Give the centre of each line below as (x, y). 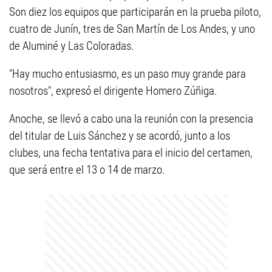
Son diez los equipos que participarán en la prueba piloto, (135, 12)
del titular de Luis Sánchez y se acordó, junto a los (120, 136)
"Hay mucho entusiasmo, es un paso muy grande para (127, 74)
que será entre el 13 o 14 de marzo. (87, 170)
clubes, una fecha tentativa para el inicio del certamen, (131, 153)
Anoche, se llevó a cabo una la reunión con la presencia (131, 119)
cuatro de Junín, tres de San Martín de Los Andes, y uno (132, 29)
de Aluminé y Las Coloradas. (72, 46)
